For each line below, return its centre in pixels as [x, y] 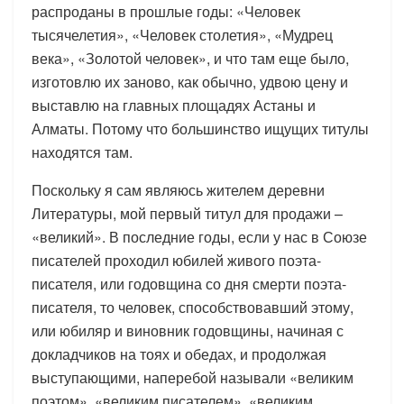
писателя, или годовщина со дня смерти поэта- [189, 283]
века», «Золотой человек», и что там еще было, [190, 58]
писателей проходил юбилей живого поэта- [176, 260]
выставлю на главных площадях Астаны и [174, 105]
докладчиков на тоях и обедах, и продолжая [179, 353]
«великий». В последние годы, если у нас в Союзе [199, 236]
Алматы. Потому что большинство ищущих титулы [200, 128]
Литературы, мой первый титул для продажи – [187, 213]
